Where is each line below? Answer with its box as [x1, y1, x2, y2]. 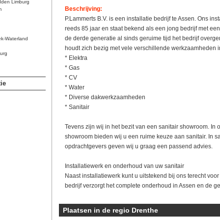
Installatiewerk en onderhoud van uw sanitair [64, 163, 184, 169]
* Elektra [64, 55, 87, 61]
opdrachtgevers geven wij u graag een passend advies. [64, 143, 213, 150]
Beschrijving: [64, 5, 102, 12]
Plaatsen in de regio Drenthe [62, 206, 158, 214]
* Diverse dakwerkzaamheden [64, 94, 145, 101]
